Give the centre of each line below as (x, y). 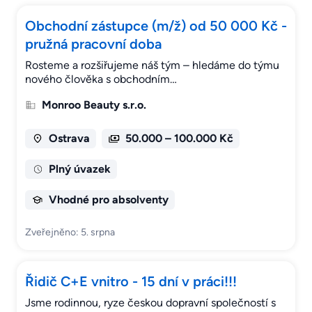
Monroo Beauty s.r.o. (94, 105)
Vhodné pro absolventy (108, 200)
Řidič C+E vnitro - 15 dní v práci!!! (131, 282)
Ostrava (69, 139)
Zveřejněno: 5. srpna (70, 233)
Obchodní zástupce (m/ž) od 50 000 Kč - (156, 26)
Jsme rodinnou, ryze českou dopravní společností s (150, 303)
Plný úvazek (79, 169)
